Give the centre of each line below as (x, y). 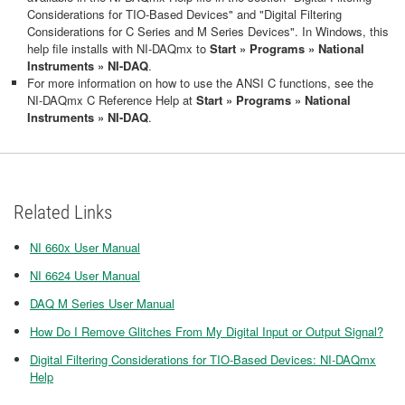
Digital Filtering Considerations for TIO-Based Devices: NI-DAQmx (203, 359)
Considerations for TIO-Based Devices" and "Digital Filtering (184, 14)
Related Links (63, 212)
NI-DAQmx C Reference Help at (112, 99)
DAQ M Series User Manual (102, 303)
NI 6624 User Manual (85, 275)
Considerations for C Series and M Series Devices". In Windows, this (208, 31)
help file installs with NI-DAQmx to (118, 48)
